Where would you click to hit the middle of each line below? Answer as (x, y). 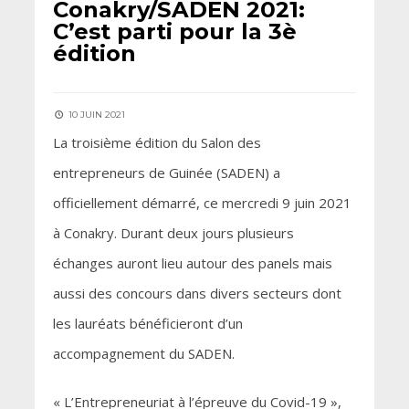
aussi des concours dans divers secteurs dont (197, 294)
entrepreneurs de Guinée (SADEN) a (166, 173)
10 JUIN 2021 (95, 115)
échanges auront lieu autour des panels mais (192, 263)
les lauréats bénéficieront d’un (147, 324)
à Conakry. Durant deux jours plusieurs (173, 233)
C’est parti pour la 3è (174, 32)
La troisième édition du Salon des (157, 143)
